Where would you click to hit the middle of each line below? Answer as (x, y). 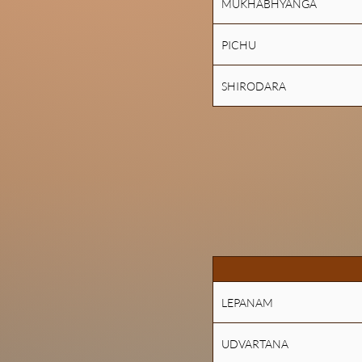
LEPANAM (247, 302)
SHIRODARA (254, 86)
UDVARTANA (255, 343)
